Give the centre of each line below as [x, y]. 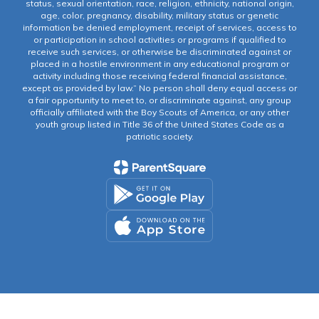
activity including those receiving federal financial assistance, [159, 76]
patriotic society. [159, 136]
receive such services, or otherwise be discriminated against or [159, 52]
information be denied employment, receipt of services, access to [159, 27]
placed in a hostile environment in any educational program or [159, 64]
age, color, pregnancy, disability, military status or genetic [159, 15]
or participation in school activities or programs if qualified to [159, 40]
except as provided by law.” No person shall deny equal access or [159, 88]
